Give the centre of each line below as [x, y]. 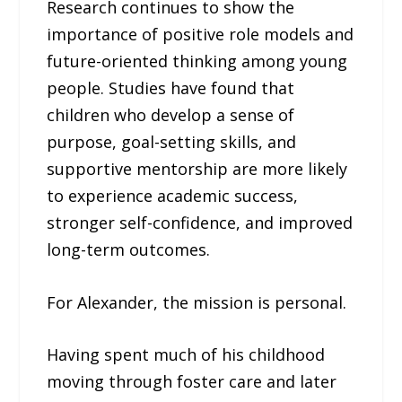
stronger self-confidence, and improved [200, 222]
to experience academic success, [173, 195]
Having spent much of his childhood [186, 355]
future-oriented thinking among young [197, 61]
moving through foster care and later [192, 382]
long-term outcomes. [129, 249]
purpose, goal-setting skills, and [172, 141]
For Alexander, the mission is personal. [197, 302]
